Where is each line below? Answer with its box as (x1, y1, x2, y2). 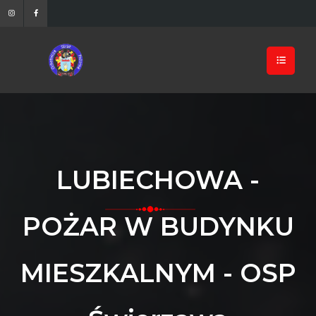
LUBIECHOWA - (56, 164, 260, 195)
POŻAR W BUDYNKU (22, 210, 294, 242)
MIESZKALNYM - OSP (20, 257, 296, 288)
